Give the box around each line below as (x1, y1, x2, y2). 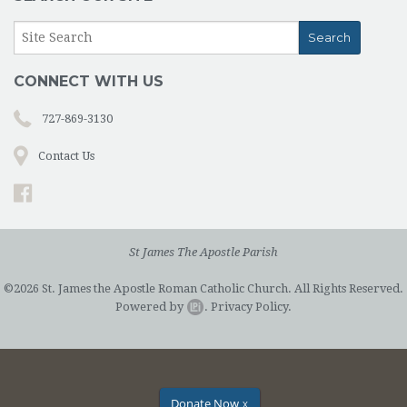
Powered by (115, 299, 186, 313)
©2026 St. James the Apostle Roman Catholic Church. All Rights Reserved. (4, 281, 403, 295)
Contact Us (38, 148, 94, 163)
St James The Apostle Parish (129, 244, 278, 259)
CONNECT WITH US (14, 72, 164, 90)
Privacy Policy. (211, 299, 292, 313)
